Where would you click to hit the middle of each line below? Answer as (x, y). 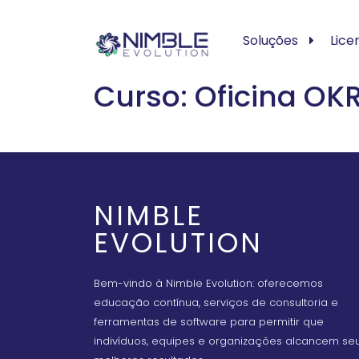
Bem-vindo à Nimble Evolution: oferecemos (208, 283)
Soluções (270, 40)
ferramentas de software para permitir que (209, 322)
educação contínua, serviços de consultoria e (216, 303)
